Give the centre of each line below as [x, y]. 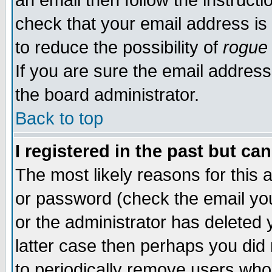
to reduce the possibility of [119, 47]
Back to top [59, 118]
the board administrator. [107, 95]
